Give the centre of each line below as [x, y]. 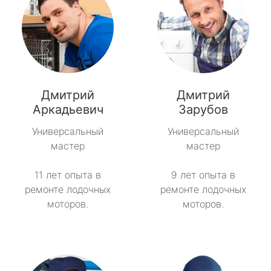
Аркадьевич [68, 110]
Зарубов [203, 110]
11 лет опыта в [68, 175]
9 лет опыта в [203, 175]
